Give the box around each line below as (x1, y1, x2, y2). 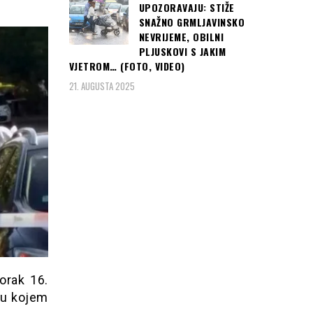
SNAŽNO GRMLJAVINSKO (138, 15, 245, 30)
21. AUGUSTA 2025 (68, 78, 135, 93)
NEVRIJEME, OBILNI (138, 29, 224, 45)
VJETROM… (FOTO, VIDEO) (68, 59, 185, 74)
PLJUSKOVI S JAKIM (138, 44, 226, 59)
